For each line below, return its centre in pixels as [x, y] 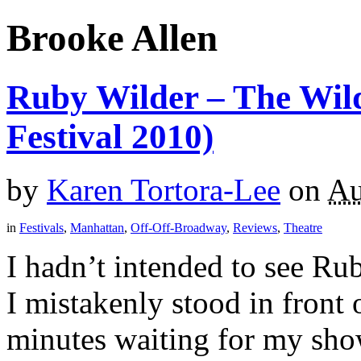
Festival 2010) [110, 136]
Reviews [255, 228]
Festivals [41, 228]
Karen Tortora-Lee [164, 190]
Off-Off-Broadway [178, 228]
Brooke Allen [112, 38]
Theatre [303, 228]
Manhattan [97, 228]
